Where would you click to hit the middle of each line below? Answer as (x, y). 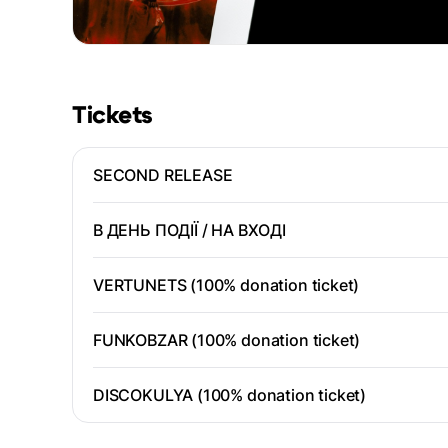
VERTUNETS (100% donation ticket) (226, 285)
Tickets (112, 116)
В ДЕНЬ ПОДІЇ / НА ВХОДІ (189, 230)
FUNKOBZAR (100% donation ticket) (227, 340)
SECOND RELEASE (163, 175)
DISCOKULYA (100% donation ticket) (230, 395)
